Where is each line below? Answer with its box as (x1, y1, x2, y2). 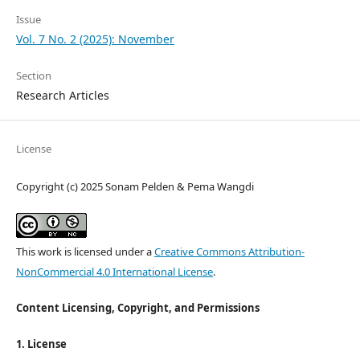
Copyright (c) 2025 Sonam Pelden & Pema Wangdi (16, 179, 254, 194)
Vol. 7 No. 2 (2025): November (16, 31, 174, 47)
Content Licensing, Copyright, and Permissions (16, 301, 260, 316)
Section (16, 68, 51, 84)
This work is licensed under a (16, 244, 154, 260)
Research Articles (16, 88, 109, 104)
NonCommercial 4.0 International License (16, 264, 213, 280)
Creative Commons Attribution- (154, 244, 305, 260)
